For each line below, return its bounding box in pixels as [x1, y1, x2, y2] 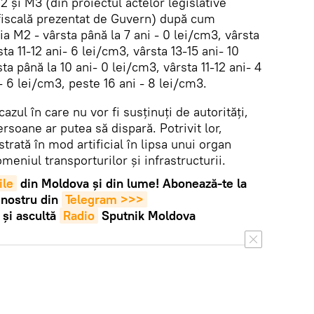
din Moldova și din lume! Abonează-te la [20, 175, 247, 191]
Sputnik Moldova [101, 207, 196, 224]
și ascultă [2, 207, 56, 224]
